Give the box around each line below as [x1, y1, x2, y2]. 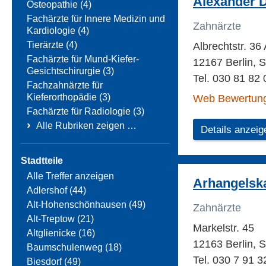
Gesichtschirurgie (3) [27, 66, 114, 77]
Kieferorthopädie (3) [27, 92, 110, 103]
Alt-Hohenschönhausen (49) [27, 199, 145, 210]
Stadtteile [21, 156, 63, 166]
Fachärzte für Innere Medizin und [27, 14, 165, 24]
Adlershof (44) [27, 185, 86, 196]
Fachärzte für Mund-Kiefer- [27, 54, 139, 65]
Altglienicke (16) [27, 228, 95, 239]
